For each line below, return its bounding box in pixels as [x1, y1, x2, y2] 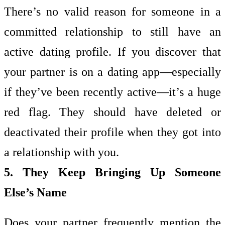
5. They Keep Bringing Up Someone [4, 165, 221, 179]
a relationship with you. [4, 145, 119, 159]
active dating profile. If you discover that [4, 45, 221, 58]
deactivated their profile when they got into [4, 125, 221, 139]
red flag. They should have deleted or [4, 105, 221, 119]
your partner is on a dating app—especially [4, 65, 221, 78]
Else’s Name [4, 185, 67, 199]
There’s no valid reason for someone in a [4, 5, 221, 18]
